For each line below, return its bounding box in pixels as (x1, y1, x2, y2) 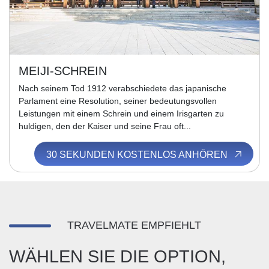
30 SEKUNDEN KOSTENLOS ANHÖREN (46, 150, 230, 160)
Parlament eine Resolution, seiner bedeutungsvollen (19, 96, 217, 106)
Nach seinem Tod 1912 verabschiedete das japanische (19, 83, 226, 93)
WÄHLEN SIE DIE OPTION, (9, 246, 226, 266)
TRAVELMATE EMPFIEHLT (67, 219, 201, 231)
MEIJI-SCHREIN (19, 64, 107, 77)
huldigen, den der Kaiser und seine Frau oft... (19, 121, 191, 131)
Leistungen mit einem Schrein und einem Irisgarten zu (19, 109, 224, 118)
